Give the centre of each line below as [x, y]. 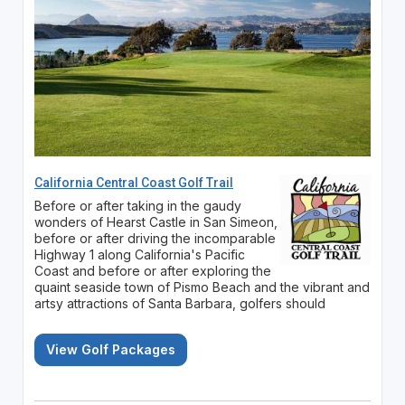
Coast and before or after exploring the [152, 270]
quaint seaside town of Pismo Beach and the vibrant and [202, 287]
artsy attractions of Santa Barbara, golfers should [179, 303]
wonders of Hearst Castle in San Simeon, [155, 221]
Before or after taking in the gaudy [137, 205]
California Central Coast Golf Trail [133, 182]
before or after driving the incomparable [155, 238]
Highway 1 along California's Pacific [139, 254]
